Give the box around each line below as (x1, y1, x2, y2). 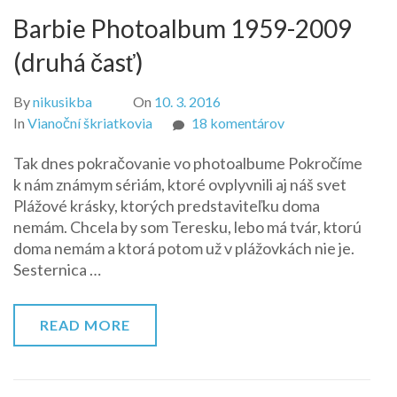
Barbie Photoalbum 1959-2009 (13, 13, 352, 43)
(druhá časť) (13, 47, 144, 77)
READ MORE (40, 316, 130, 333)
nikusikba (33, 93, 92, 110)
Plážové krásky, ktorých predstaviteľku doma (13, 196, 320, 215)
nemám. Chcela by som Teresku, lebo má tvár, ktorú (13, 217, 362, 237)
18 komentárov (189, 114, 284, 131)
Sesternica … (13, 260, 101, 279)
